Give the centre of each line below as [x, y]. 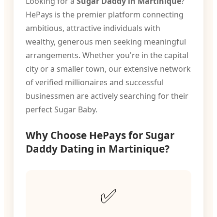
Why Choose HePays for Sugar [100, 135]
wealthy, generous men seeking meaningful [106, 42]
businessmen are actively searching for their [107, 96]
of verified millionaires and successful [95, 82]
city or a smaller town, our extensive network [108, 69]
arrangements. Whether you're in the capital [107, 55]
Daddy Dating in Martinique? [98, 149]
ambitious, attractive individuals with [93, 28]
